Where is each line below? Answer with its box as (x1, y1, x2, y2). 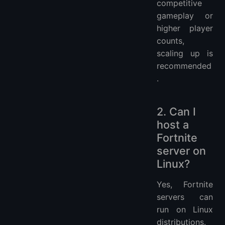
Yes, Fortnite (157, 179, 213, 190)
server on (157, 144, 206, 158)
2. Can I (157, 105, 196, 119)
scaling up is (157, 48, 213, 59)
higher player (157, 23, 213, 34)
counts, (157, 36, 184, 46)
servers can (157, 192, 213, 202)
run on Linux (157, 204, 213, 215)
